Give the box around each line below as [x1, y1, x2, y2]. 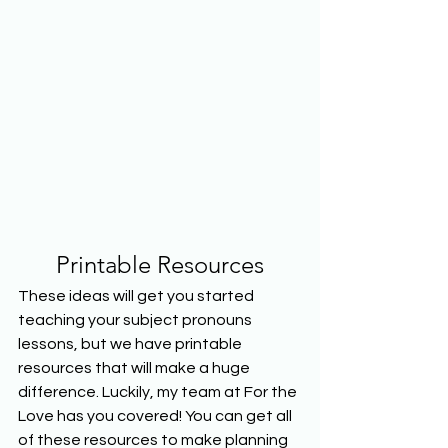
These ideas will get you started [18, 287, 257, 304]
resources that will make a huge [18, 359, 253, 376]
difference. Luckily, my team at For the [18, 383, 300, 400]
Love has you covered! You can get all [18, 407, 295, 424]
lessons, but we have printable [18, 335, 245, 352]
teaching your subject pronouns [18, 311, 255, 328]
